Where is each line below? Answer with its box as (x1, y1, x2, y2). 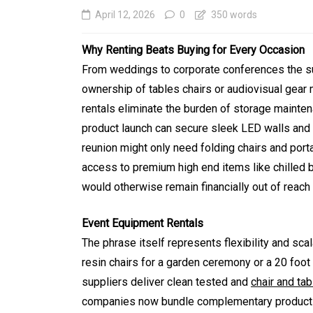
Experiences (147, 247, 235, 265)
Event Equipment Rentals (82, 217, 203, 231)
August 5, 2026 (158, 276, 225, 288)
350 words (209, 9, 257, 21)
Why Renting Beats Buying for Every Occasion (82, 43, 305, 57)
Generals (161, 170, 201, 182)
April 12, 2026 (95, 9, 155, 21)
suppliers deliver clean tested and (82, 275, 251, 289)
